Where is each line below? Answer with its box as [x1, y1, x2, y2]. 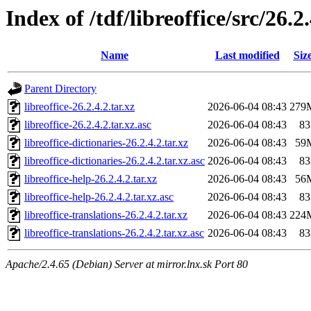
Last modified [215, 49, 280, 62]
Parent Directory [24, 83, 96, 95]
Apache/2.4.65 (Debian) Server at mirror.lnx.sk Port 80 [6, 258, 248, 271]
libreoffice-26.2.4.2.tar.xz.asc [24, 119, 151, 131]
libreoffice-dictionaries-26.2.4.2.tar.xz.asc [24, 155, 205, 167]
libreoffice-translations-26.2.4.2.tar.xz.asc [24, 227, 204, 239]
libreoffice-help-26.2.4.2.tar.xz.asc [24, 191, 174, 203]
